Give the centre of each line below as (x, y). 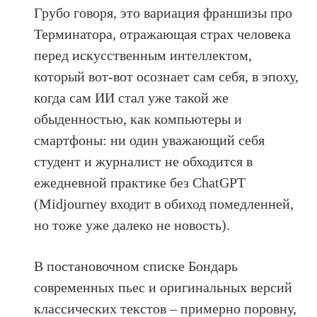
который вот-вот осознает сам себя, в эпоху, (167, 76)
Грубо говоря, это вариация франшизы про (163, 12)
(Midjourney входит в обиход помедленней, (164, 203)
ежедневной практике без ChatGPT (140, 182)
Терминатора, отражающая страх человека (163, 34)
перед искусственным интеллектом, (143, 55)
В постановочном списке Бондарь (136, 266)
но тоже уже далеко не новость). (132, 225)
